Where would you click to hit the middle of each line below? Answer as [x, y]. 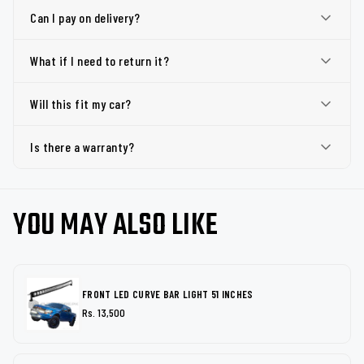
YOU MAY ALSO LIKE [116, 226]
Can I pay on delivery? [85, 17]
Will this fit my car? [81, 104]
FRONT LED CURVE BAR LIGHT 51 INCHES [168, 294]
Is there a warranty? [82, 147]
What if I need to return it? [100, 61]
